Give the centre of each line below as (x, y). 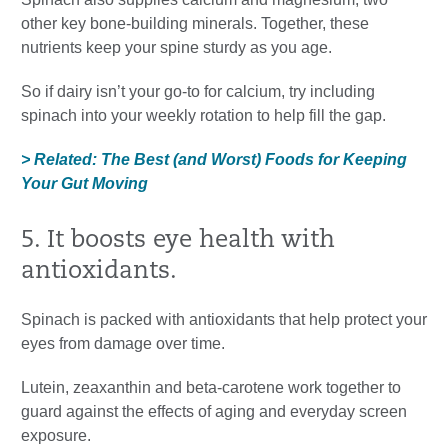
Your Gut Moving (84, 184)
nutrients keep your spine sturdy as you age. (176, 48)
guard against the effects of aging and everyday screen (214, 412)
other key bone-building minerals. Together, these (195, 24)
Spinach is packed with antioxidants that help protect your (224, 320)
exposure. (56, 436)
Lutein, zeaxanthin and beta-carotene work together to (211, 388)
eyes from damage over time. (123, 344)
